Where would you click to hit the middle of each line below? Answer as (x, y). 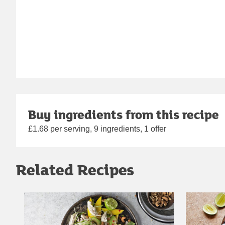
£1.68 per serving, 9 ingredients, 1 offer (97, 129)
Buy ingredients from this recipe (124, 115)
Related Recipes (75, 170)
